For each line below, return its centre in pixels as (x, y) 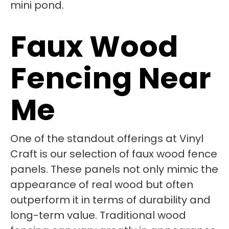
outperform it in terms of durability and (110, 200)
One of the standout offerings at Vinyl (107, 139)
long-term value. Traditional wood (98, 215)
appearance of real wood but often (102, 185)
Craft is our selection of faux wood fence (114, 154)
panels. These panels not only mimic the (114, 169)
